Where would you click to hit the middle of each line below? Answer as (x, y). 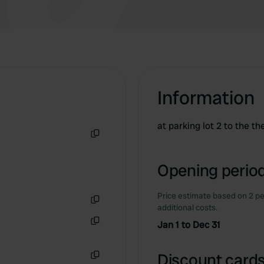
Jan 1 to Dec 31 (189, 225)
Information (206, 98)
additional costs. (187, 207)
